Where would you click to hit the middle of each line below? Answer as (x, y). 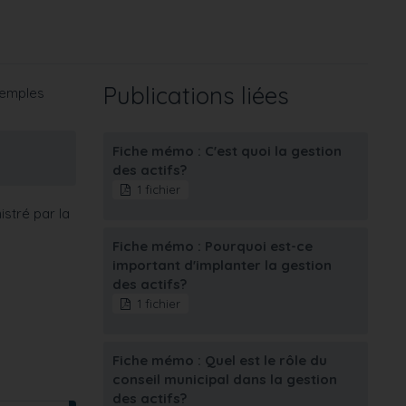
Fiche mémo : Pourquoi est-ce (212, 246)
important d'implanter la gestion (222, 265)
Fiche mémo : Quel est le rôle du (219, 360)
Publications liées (196, 95)
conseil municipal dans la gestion (224, 379)
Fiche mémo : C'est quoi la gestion (227, 150)
